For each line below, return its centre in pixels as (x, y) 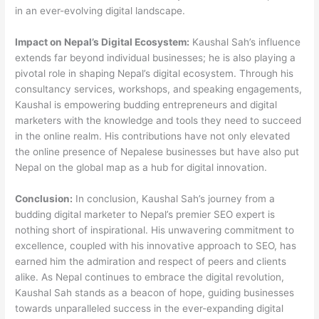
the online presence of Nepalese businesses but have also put (157, 152)
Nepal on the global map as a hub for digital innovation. (141, 168)
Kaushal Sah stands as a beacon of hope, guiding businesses (155, 293)
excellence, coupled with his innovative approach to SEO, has (156, 246)
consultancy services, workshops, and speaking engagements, (159, 89)
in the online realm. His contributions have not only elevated (153, 136)
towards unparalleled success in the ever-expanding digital (150, 309)
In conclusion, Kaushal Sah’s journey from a (174, 199)
